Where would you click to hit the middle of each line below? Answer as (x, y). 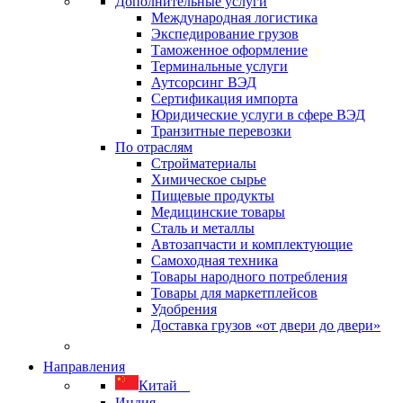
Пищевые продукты (213, 196)
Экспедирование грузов (225, 34)
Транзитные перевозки (221, 131)
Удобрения (184, 309)
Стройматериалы (204, 163)
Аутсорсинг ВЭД (204, 82)
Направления (84, 367)
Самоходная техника (215, 260)
